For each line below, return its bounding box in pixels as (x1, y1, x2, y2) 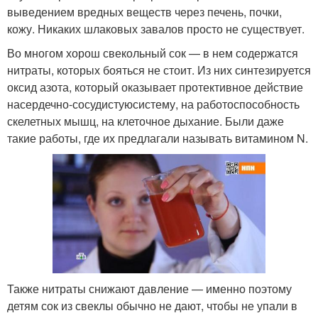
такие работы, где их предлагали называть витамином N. (7, 129, 308, 146)
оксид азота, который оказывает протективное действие (7, 78, 303, 95)
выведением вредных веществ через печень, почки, (7, 3, 282, 20)
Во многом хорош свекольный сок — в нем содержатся (7, 44, 298, 61)
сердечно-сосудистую (20, 95, 133, 112)
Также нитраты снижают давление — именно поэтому (7, 280, 292, 297)
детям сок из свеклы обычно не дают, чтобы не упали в (7, 297, 297, 314)
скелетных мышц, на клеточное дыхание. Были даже (7, 112, 284, 129)
